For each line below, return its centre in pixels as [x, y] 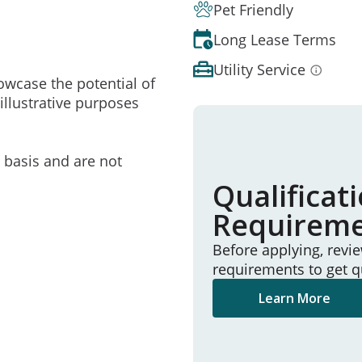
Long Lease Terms [275, 39]
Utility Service [259, 69]
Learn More [295, 299]
